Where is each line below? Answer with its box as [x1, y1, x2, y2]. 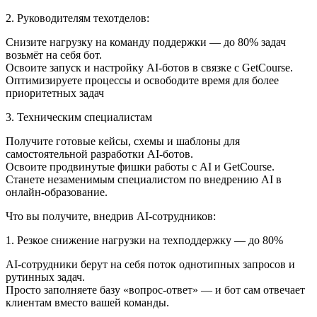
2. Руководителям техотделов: [6, 12, 149, 25]
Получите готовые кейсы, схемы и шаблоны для [6, 135, 240, 148]
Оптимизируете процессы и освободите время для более [6, 74, 279, 87]
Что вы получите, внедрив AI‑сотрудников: [6, 210, 216, 223]
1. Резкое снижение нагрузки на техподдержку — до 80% [6, 234, 283, 247]
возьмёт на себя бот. [6, 49, 102, 62]
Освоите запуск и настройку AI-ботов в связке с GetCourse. [6, 62, 293, 74]
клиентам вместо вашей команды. [6, 296, 169, 309]
